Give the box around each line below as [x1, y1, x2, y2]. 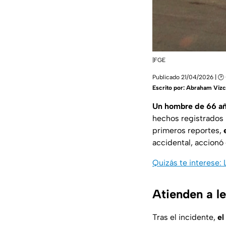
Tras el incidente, [152, 212, 217, 222]
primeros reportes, [152, 126, 223, 136]
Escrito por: [152, 84, 186, 92]
